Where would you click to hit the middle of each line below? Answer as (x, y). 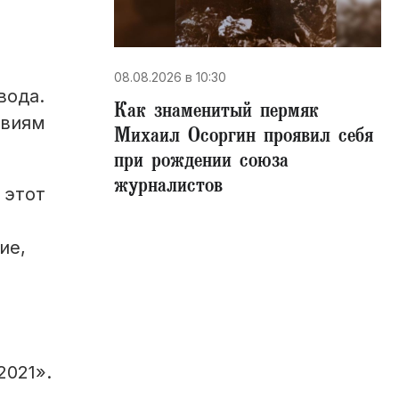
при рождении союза (201, 163)
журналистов (168, 188)
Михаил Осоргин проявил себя (244, 138)
